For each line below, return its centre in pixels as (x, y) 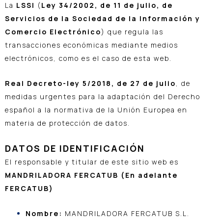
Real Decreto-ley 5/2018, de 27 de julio (90, 83)
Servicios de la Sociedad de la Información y (103, 18)
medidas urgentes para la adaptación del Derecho (103, 97)
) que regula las (132, 31)
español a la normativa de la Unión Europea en (96, 110)
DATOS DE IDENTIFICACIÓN (75, 148)
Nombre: (44, 214)
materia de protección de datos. (68, 123)
